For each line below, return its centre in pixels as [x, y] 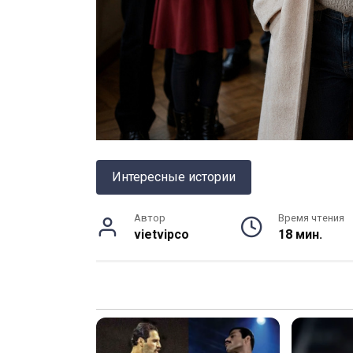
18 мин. [300, 235]
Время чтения [311, 218]
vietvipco [162, 235]
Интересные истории [174, 177]
